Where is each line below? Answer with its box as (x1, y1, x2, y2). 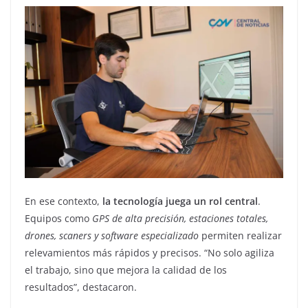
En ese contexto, (25, 194, 102, 208)
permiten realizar (199, 228, 282, 242)
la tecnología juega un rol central (102, 194, 258, 208)
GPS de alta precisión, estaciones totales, (89, 211, 268, 225)
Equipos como (25, 211, 89, 225)
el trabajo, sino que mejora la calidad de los (25, 263, 227, 276)
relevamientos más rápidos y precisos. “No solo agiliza (25, 245, 274, 259)
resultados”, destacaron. (25, 280, 137, 294)
